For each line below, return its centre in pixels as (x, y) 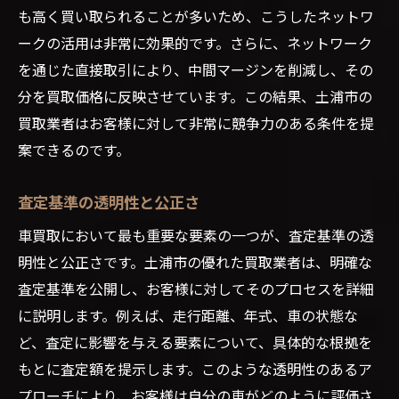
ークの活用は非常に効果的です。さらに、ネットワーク (195, 42)
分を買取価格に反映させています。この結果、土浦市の (195, 96)
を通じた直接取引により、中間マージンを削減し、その (195, 69)
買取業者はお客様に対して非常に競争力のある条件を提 (196, 122)
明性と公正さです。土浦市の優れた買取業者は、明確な (195, 261)
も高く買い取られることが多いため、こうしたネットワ (196, 16)
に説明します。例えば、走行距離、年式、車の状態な (188, 315)
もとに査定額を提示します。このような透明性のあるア (195, 368)
